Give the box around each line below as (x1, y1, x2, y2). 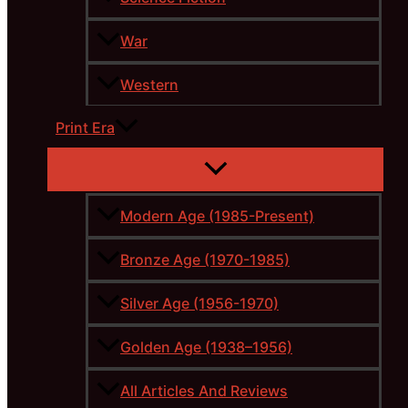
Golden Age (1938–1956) (120, 338, 292, 357)
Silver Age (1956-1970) (120, 294, 279, 313)
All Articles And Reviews (120, 382, 288, 401)
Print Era (56, 118, 115, 138)
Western (120, 76, 178, 95)
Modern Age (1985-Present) (120, 207, 314, 226)
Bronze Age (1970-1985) (120, 250, 290, 270)
